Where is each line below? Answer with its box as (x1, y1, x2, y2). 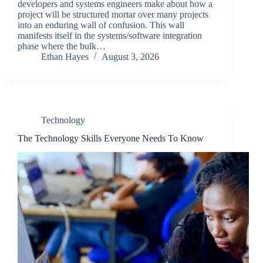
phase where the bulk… (18, 41, 106, 51)
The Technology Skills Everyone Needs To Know (18, 133, 204, 143)
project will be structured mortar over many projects (18, 9, 208, 19)
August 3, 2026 (102, 51, 159, 62)
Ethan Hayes (41, 51, 89, 62)
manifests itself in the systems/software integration (18, 30, 202, 41)
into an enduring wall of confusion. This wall (18, 19, 184, 30)
